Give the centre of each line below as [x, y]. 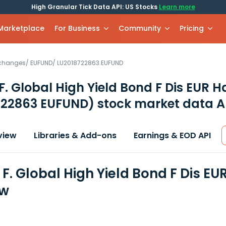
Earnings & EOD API [172, 135]
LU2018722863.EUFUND [90, 63]
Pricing [192, 28]
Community [140, 28]
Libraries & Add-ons [75, 135]
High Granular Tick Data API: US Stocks [95, 7]
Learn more [177, 7]
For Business [77, 28]
